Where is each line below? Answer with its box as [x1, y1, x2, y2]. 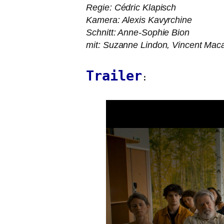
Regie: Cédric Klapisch [86, 2, 176, 12]
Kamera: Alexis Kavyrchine [86, 15, 192, 25]
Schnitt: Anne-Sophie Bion [86, 27, 189, 37]
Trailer [86, 68, 142, 83]
